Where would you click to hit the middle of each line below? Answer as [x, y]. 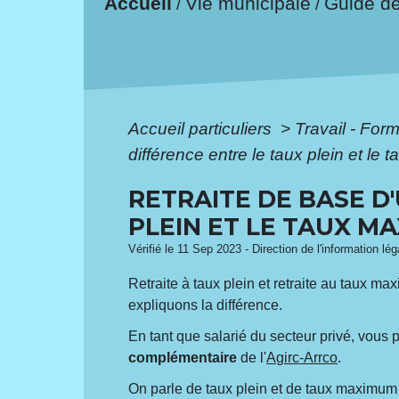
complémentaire [183, 357]
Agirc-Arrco [302, 357]
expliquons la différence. [206, 305]
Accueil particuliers [203, 128]
